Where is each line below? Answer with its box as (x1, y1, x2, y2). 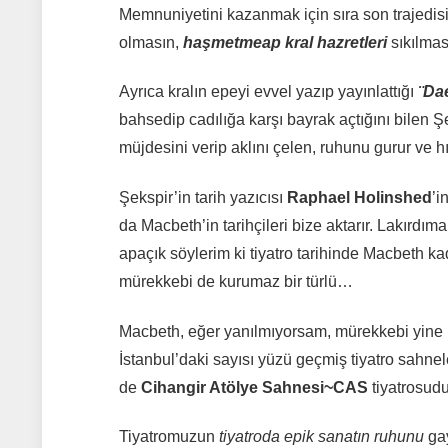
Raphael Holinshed (286, 189, 432, 207)
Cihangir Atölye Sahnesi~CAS (140, 378, 368, 396)
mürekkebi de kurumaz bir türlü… (118, 273, 353, 291)
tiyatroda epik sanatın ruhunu (218, 428, 424, 446)
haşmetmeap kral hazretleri (182, 33, 387, 51)
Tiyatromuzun (118, 428, 219, 446)
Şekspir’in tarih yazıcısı (118, 189, 287, 207)
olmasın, (118, 33, 183, 51)
